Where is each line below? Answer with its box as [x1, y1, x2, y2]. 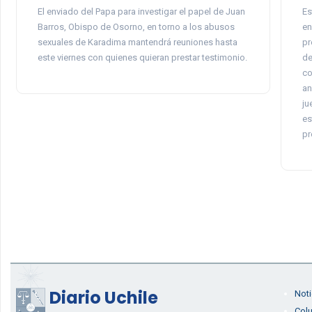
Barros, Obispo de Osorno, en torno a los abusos [37, 22, 235, 32]
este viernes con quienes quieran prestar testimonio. [37, 52, 247, 63]
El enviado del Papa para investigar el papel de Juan [37, 6, 245, 17]
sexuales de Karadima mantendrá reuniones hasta [37, 37, 237, 47]
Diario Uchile [49, 286, 158, 309]
